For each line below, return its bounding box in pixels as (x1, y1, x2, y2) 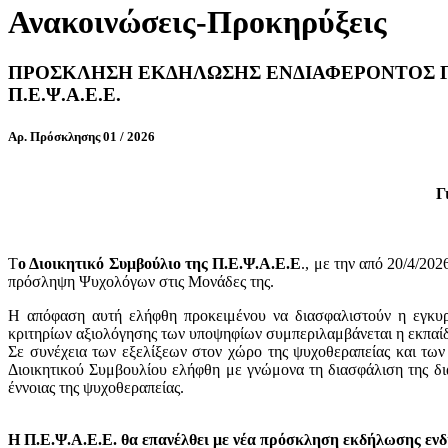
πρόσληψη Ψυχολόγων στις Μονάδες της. (8, 272, 274, 290)
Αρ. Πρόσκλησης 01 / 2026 (8, 128, 155, 144)
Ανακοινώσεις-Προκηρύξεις (8, 3, 387, 40)
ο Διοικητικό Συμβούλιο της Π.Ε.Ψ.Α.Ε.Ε (18, 254, 302, 272)
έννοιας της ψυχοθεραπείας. (8, 378, 184, 396)
